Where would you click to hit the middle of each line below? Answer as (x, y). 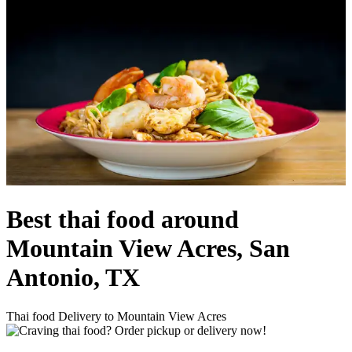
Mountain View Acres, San (148, 249)
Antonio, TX (73, 278)
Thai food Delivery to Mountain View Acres (116, 316)
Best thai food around (123, 220)
